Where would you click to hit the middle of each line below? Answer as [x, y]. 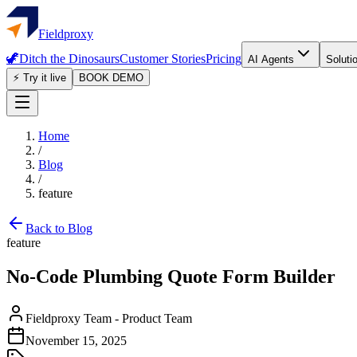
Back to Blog [59, 228]
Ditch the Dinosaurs [69, 59]
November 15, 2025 [76, 340]
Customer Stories [163, 59]
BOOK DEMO [111, 78]
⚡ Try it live [39, 78]
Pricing [224, 59]
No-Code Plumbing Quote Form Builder [171, 276]
